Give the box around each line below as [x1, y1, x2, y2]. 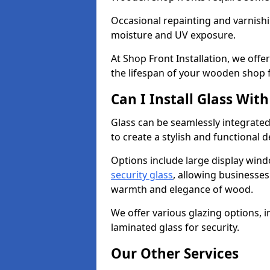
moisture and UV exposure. [111, 28, 238, 42]
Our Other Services [111, 244, 239, 263]
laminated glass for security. [111, 221, 239, 234]
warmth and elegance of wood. [111, 183, 256, 196]
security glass [111, 168, 173, 181]
